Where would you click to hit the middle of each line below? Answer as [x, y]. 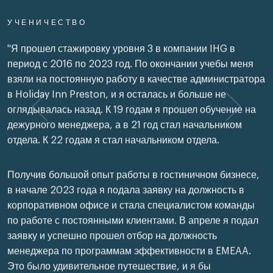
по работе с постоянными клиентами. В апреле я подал [133, 219]
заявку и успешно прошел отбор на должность [112, 234]
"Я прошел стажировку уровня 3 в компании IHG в [121, 47]
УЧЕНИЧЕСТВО [47, 22]
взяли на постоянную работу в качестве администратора [136, 78]
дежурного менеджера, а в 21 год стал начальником [125, 123]
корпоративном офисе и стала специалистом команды [131, 204]
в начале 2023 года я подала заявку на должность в [126, 189]
